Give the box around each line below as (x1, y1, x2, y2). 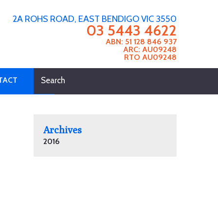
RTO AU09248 (124, 53, 177, 62)
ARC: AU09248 (123, 45, 177, 54)
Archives (43, 124, 82, 135)
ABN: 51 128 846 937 (105, 37, 177, 47)
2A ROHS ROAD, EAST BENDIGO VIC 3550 (12, 13, 177, 25)
